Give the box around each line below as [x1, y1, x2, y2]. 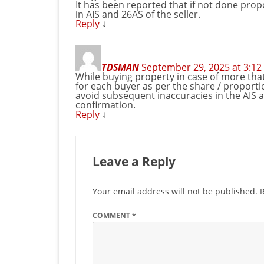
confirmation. [75, 98, 136, 112]
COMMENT [93, 210, 132, 221]
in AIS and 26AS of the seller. [75, 8, 200, 21]
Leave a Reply [93, 153, 176, 170]
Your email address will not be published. [93, 186, 258, 197]
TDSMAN [101, 61, 139, 74]
